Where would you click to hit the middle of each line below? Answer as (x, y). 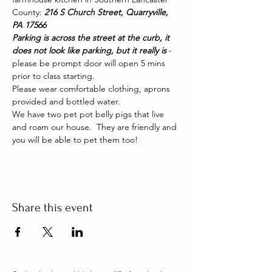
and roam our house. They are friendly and (96, 127)
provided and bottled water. (66, 101)
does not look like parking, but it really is (90, 50)
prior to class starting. (55, 76)
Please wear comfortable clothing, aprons (92, 88)
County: (28, 12)
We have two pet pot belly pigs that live (89, 114)
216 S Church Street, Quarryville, (107, 12)
